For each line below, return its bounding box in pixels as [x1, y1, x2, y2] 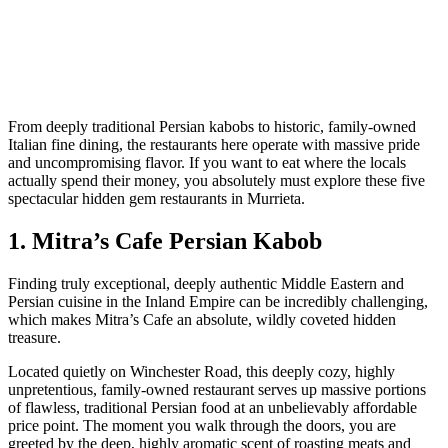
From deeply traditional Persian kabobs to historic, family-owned [8, 117, 416, 135]
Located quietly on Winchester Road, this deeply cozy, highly [8, 362, 395, 380]
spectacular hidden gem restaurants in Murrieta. [8, 189, 305, 207]
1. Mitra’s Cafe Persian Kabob [8, 227, 322, 254]
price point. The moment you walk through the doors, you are [8, 416, 396, 434]
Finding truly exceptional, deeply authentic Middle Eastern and [8, 274, 404, 292]
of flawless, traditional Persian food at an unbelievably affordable [8, 398, 417, 416]
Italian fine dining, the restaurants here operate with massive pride [8, 135, 420, 153]
